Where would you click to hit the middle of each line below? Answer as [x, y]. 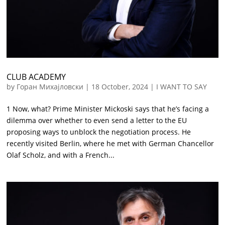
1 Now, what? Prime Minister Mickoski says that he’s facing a [108, 109]
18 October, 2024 [120, 87]
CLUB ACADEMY [36, 77]
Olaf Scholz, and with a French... [61, 155]
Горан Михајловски [50, 87]
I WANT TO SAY [182, 87]
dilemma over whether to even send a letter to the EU [97, 121]
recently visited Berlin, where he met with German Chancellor [110, 144]
